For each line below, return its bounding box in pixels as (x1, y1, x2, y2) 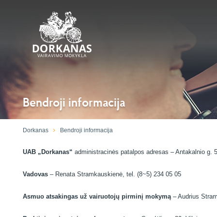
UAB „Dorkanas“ (23, 148, 73, 155)
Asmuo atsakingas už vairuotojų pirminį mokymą (23, 193, 171, 200)
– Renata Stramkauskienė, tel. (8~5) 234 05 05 (48, 170, 181, 178)
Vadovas (23, 170, 48, 178)
